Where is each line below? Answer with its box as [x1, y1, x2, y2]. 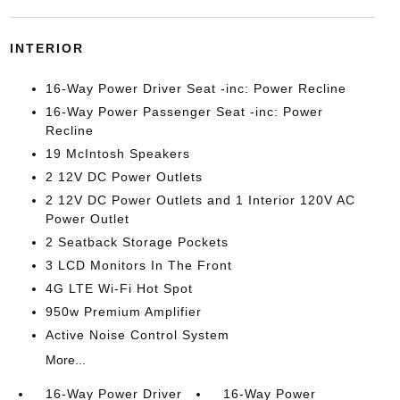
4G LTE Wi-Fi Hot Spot [45, 281, 193, 296]
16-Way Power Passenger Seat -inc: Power [45, 104, 323, 119]
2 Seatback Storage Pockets [45, 235, 229, 249]
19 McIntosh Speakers [45, 146, 190, 161]
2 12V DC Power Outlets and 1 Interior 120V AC [45, 193, 355, 207]
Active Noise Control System [45, 328, 229, 342]
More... [45, 353, 86, 367]
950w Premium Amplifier [45, 304, 202, 319]
